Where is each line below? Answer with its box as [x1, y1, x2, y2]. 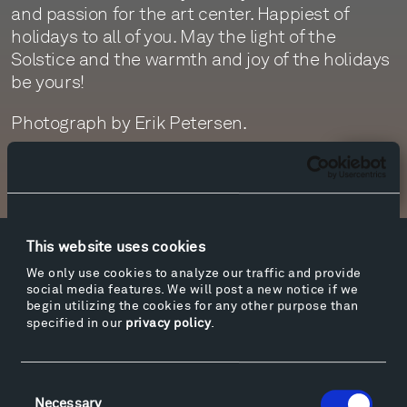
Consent [20, 377, 74, 392]
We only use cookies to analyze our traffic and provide [25, 267, 362, 281]
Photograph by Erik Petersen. [11, 111, 247, 134]
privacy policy [125, 317, 212, 331]
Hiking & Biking [11, 383, 102, 397]
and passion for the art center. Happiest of [11, 3, 349, 25]
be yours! [11, 71, 84, 94]
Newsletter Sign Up [8, 172, 110, 186]
